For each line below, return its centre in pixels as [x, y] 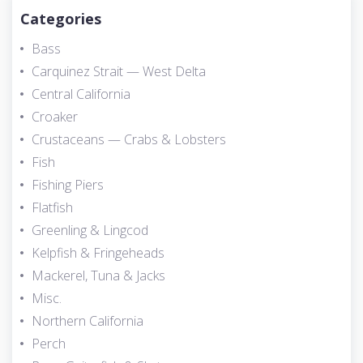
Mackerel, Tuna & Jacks [98, 276]
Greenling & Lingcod [90, 231]
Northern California [88, 321]
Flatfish [52, 208]
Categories [61, 19]
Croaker [55, 117]
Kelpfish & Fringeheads [98, 253]
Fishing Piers [68, 185]
